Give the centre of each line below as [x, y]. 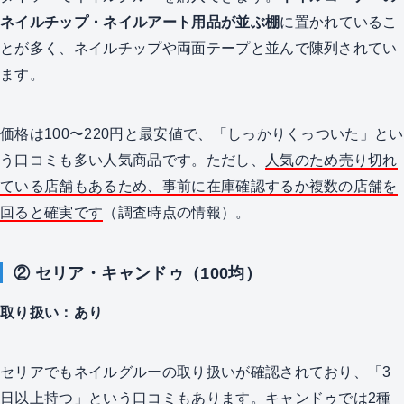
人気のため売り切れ [331, 159]
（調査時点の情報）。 [177, 211]
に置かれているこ [339, 21]
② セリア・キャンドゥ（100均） [138, 272]
